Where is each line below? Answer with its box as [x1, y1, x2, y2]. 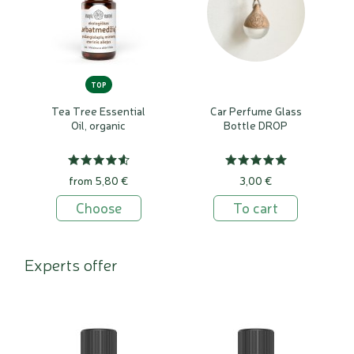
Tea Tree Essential [51, 104, 145, 118]
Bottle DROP [224, 118, 288, 132]
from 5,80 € [69, 173, 128, 187]
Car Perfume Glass [209, 104, 302, 118]
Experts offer [24, 253, 118, 275]
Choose [75, 198, 122, 217]
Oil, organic [71, 118, 126, 132]
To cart [233, 198, 278, 217]
